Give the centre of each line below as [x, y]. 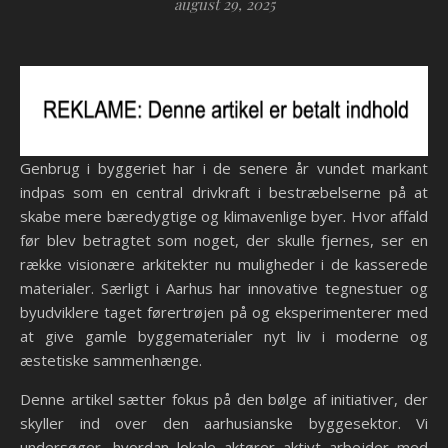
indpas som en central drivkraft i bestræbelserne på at [224, 192]
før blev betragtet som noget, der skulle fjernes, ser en [224, 240]
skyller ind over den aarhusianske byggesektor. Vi [224, 423]
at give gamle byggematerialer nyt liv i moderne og [224, 336]
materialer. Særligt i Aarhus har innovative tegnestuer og [224, 288]
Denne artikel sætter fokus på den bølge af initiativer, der [224, 399]
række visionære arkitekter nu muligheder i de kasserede [224, 264]
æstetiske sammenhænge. [111, 360]
